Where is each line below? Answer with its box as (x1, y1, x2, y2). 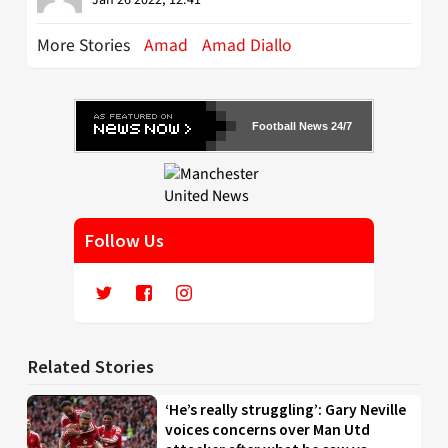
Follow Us (84, 228, 164, 252)
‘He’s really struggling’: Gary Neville (165, 399, 407, 419)
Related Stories (27, 354, 154, 378)
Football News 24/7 (252, 119, 352, 132)
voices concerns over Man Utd (165, 419, 371, 439)
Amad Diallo (202, 32, 292, 58)
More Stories (37, 32, 134, 58)
